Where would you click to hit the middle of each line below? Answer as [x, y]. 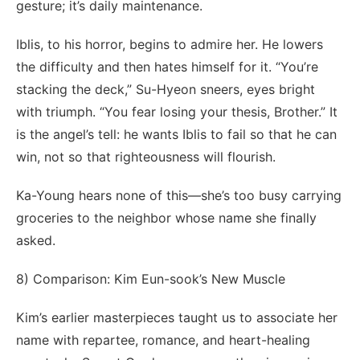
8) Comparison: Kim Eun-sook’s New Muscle [151, 278]
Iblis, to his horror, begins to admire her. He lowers [170, 44]
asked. [36, 240]
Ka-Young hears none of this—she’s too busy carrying [179, 195]
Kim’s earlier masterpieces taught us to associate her [177, 317]
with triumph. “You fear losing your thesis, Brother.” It [177, 111]
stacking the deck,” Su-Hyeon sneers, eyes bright [166, 89]
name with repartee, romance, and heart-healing [163, 340]
